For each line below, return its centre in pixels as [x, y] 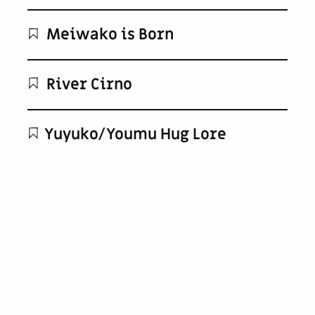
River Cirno [88, 84]
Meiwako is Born [109, 34]
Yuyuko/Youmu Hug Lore [135, 134]
